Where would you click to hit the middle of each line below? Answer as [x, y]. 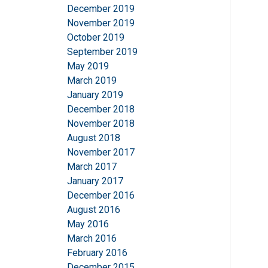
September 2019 [102, 52]
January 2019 [95, 95]
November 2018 [101, 124]
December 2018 [101, 109]
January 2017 [95, 181]
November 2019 [101, 23]
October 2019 [96, 38]
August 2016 [94, 210]
